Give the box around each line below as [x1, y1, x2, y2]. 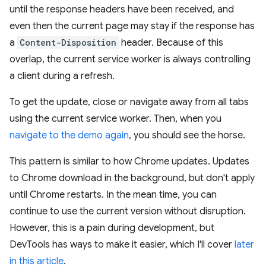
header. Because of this [119, 36, 223, 49]
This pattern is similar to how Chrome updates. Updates [9, 155, 249, 167]
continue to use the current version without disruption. [9, 205, 246, 217]
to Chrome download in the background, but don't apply [9, 172, 255, 184]
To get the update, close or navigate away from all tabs [9, 96, 249, 108]
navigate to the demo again [9, 129, 129, 141]
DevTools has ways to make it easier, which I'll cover [9, 238, 235, 251]
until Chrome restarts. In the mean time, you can [9, 188, 217, 201]
